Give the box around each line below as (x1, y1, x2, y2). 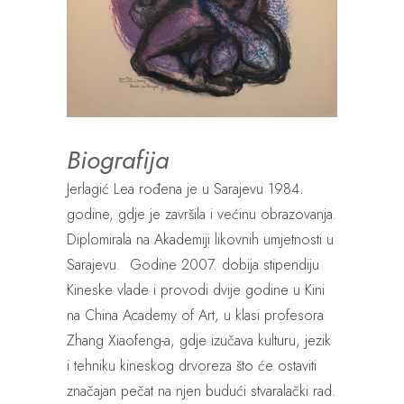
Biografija (67, 142, 169, 179)
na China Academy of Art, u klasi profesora (67, 305, 324, 326)
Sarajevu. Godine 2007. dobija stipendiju (67, 254, 319, 276)
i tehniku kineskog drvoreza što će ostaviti (67, 355, 317, 377)
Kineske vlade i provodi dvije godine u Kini (67, 280, 325, 301)
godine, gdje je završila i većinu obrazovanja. (67, 204, 337, 225)
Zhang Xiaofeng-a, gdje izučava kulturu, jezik (67, 330, 331, 352)
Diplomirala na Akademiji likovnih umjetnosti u (67, 229, 334, 251)
